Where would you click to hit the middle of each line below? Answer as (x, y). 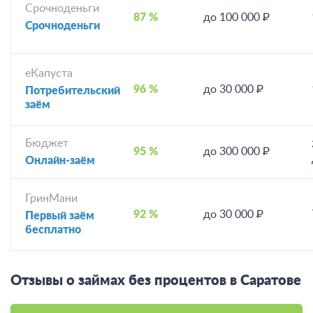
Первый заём (60, 216)
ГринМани (51, 199)
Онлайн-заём (60, 160)
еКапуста (49, 74)
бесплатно (53, 230)
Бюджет (47, 143)
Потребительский (73, 91)
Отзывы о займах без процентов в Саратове (156, 281)
